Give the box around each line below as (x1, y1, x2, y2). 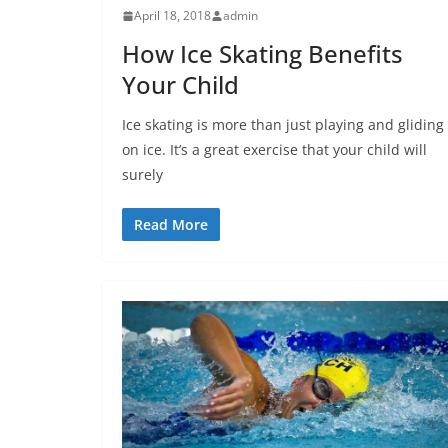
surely (122, 165, 163, 185)
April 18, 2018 (134, 7, 211, 25)
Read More (134, 215, 208, 235)
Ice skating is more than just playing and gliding (122, 115, 444, 135)
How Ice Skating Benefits (122, 37, 403, 71)
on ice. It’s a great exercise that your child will (122, 140, 427, 160)
